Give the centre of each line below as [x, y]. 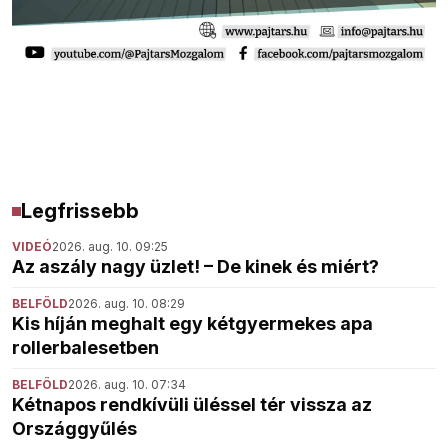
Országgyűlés [74, 429]
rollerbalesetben [85, 348]
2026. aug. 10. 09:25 [110, 247]
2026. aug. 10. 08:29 [126, 304]
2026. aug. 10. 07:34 [127, 385]
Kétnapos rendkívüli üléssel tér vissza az [192, 405]
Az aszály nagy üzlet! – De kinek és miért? [195, 267]
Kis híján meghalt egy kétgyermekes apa [192, 324]
